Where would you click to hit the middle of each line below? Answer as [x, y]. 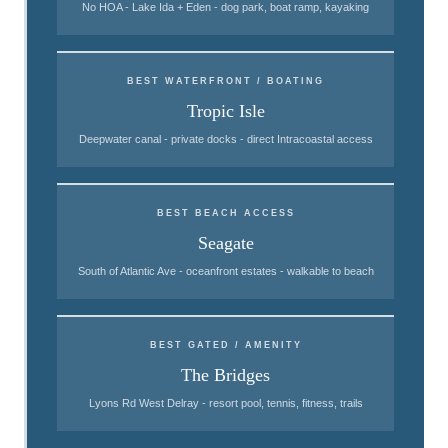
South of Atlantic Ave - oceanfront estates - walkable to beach [225, 271]
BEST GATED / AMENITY [225, 345]
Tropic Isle [225, 111]
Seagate [225, 243]
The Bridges [225, 375]
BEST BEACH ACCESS [225, 213]
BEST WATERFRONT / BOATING [225, 81]
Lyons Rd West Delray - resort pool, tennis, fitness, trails [225, 403]
